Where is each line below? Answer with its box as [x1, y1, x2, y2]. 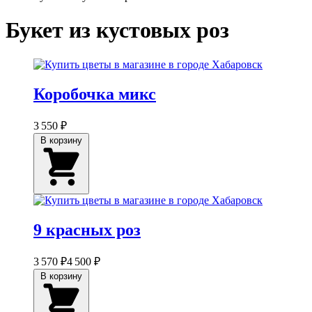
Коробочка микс [33, 84, 156, 103]
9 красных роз [33, 220, 141, 239]
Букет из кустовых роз [6, 17, 229, 43]
